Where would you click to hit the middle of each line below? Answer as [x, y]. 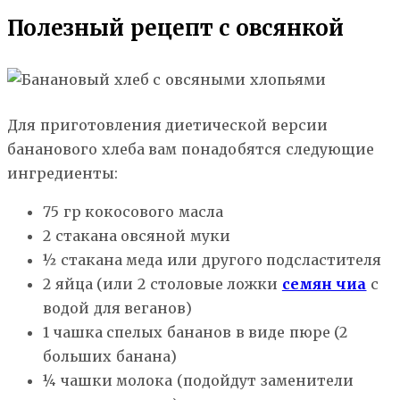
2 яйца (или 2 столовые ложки [162, 283]
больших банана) [110, 356]
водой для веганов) [118, 308]
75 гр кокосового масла [133, 211]
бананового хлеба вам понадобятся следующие [191, 149]
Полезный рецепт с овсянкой [175, 28]
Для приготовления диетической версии [167, 125]
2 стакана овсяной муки [137, 235]
